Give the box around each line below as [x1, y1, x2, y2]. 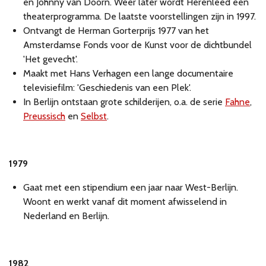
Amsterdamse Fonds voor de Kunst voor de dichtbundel [23, 39, 252, 51]
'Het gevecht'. [23, 53, 78, 65]
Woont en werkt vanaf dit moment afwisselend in [23, 196, 227, 208]
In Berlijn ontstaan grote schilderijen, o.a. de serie [23, 96, 225, 108]
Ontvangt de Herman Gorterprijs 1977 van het [23, 25, 209, 37]
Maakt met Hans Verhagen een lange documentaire [23, 68, 233, 80]
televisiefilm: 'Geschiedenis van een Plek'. [23, 82, 191, 94]
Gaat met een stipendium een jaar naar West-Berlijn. [23, 182, 238, 194]
